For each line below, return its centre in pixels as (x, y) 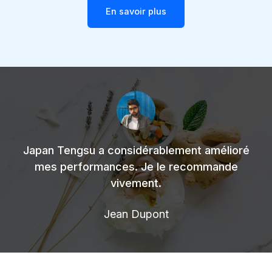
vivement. (136, 183)
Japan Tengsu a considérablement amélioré (136, 150)
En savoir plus (136, 11)
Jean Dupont (136, 214)
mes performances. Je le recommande (136, 166)
